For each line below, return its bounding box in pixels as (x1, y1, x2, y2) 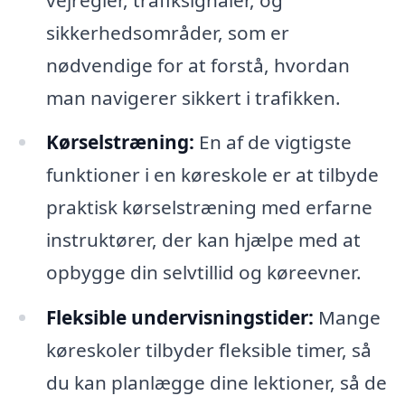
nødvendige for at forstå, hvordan (45, 52, 350, 78)
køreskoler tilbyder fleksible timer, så (45, 337, 372, 363)
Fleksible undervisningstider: (45, 305, 314, 331)
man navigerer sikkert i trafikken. (45, 84, 341, 110)
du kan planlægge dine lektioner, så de (45, 370, 387, 396)
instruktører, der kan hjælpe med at (45, 227, 361, 253)
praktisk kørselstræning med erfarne (45, 194, 372, 221)
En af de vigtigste (193, 129, 352, 155)
